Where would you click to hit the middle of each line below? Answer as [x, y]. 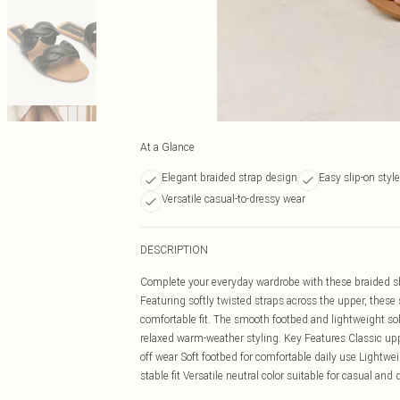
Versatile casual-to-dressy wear [233, 199]
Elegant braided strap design [229, 177]
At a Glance [167, 147]
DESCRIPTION [174, 250]
